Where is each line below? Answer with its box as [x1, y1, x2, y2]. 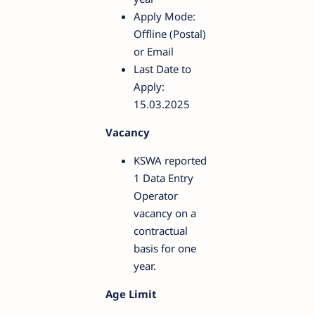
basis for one [134, 240, 196, 255]
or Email [134, 44, 174, 58]
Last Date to [134, 61, 191, 76]
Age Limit [105, 286, 157, 301]
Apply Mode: [134, 8, 195, 23]
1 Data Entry [134, 170, 193, 185]
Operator [134, 188, 178, 202]
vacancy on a [134, 205, 196, 220]
